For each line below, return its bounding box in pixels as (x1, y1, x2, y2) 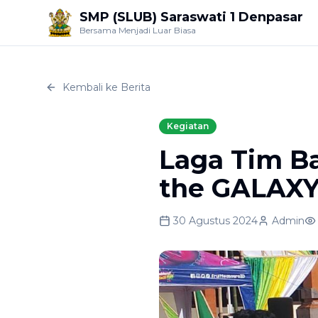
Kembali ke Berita (62, 81, 150, 94)
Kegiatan (167, 121, 209, 131)
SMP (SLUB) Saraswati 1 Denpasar (79, 9, 303, 25)
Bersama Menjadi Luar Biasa (79, 25, 196, 35)
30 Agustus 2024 (173, 214, 258, 227)
